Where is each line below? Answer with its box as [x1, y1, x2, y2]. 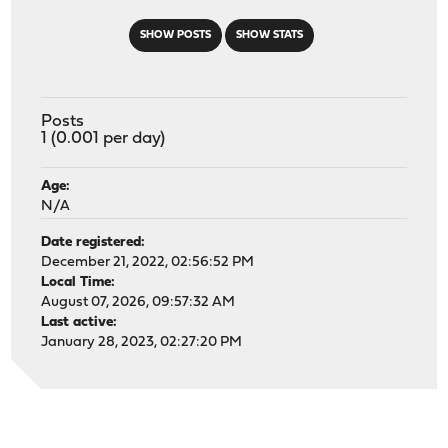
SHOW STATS [235, 29, 303, 41]
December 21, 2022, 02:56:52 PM [41, 254, 255, 270]
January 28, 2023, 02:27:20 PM [41, 334, 243, 350]
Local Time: [41, 274, 116, 290]
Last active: [41, 314, 118, 330]
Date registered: [41, 234, 146, 250]
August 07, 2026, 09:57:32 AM [41, 294, 236, 310]
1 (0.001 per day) [41, 129, 166, 147]
